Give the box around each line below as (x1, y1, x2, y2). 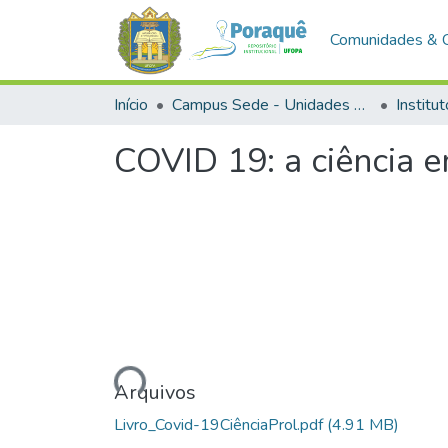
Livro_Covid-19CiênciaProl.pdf (114, 413, 327, 436)
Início (114, 94, 148, 116)
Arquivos (114, 378, 196, 406)
